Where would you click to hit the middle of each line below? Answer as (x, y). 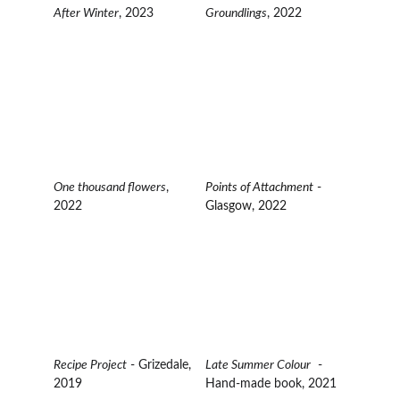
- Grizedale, (161, 365)
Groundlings (236, 13)
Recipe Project (90, 365)
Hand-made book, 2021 (271, 384)
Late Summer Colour (258, 365)
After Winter (86, 13)
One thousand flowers (110, 187)
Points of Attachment (259, 187)
